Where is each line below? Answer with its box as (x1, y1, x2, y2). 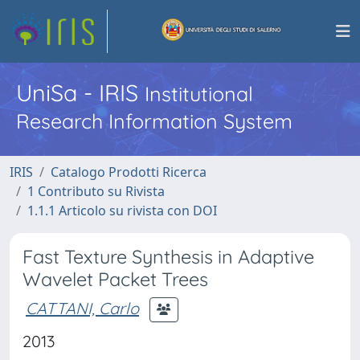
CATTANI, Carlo (26, 297, 139, 318)
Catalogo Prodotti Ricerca (51, 163, 207, 181)
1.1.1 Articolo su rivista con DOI (27, 202, 217, 219)
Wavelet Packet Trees (22, 268, 208, 291)
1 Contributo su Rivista (27, 182, 165, 200)
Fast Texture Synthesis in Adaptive (22, 245, 314, 268)
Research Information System (16, 108, 292, 133)
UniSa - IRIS (16, 78, 145, 107)
